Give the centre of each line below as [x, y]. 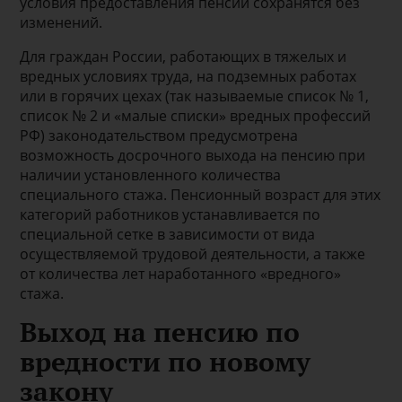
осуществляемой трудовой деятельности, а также [193, 253]
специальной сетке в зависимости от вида [168, 234]
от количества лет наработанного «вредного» [181, 273]
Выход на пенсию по [160, 332]
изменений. [61, 22]
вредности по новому [166, 361]
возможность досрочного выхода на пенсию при [193, 155]
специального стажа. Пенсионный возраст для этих [201, 194]
